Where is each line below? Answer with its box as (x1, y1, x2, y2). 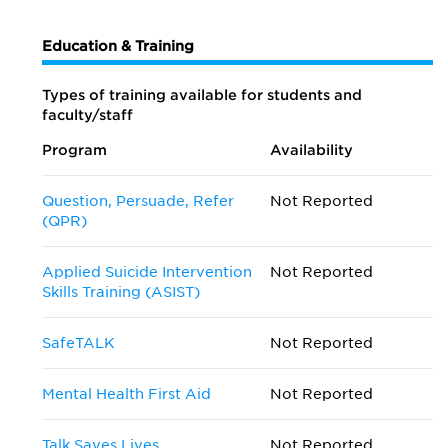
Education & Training (42, 38, 194, 54)
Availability (270, 142, 354, 158)
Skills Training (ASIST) (42, 284, 200, 300)
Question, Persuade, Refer (42, 193, 234, 209)
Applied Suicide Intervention (42, 264, 252, 280)
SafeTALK (42, 335, 115, 351)
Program (42, 142, 107, 158)
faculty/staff (42, 107, 133, 123)
